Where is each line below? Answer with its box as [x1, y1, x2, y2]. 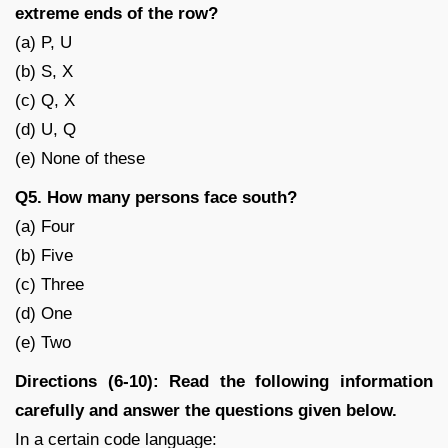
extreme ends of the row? [15, 3, 218, 23]
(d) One [15, 303, 72, 323]
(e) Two [15, 332, 71, 352]
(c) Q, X [15, 90, 75, 110]
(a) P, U [15, 32, 72, 52]
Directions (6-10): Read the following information [15, 371, 433, 391]
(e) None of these [15, 148, 145, 168]
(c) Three [15, 274, 84, 294]
